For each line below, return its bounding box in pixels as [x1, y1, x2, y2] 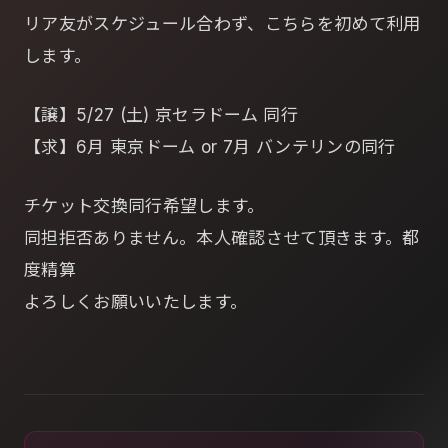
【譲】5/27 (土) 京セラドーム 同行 [24, 105, 299, 126]
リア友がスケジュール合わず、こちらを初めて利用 [24, 14, 421, 34]
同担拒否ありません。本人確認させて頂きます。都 [24, 228, 420, 249]
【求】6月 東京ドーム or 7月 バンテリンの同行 [24, 137, 396, 158]
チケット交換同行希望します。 [24, 196, 265, 217]
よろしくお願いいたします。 [24, 292, 248, 313]
